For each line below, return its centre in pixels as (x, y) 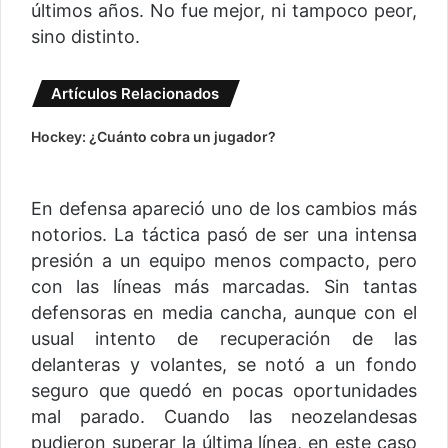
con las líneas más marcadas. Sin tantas (224, 287)
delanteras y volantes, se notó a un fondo (224, 365)
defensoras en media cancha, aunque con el (224, 313)
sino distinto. (85, 37)
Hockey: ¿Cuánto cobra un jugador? (154, 137)
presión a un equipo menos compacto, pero (224, 261)
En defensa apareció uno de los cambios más (224, 209)
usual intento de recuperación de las (224, 339)
